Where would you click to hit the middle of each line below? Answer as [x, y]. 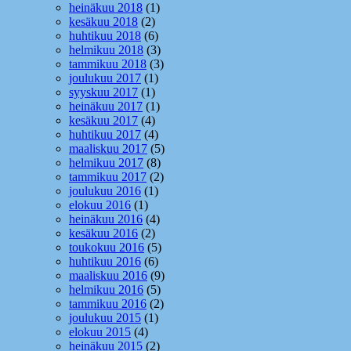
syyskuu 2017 [103, 92]
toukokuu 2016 [107, 248]
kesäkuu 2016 [103, 233]
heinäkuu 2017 [106, 107]
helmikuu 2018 [106, 50]
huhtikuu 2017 [105, 135]
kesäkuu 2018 [103, 22]
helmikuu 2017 [106, 163]
